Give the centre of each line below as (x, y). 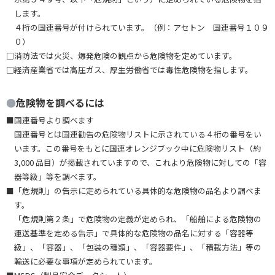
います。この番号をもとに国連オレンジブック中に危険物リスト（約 (137, 148)
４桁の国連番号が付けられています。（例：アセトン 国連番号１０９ (141, 27)
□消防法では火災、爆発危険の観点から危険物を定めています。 (122, 55)
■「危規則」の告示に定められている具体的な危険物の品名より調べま (134, 190)
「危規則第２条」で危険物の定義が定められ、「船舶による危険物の (137, 219)
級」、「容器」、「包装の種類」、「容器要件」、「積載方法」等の (137, 247)
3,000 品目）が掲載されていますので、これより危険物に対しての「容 (140, 162)
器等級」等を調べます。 (57, 176)
